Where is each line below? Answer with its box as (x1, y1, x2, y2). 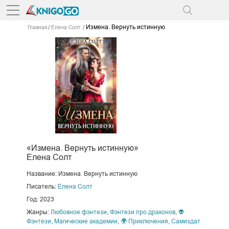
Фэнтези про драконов (109, 208, 175, 216)
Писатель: (26, 182, 58, 190)
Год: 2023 (26, 195, 54, 203)
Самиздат (171, 217, 200, 225)
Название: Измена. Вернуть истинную (26, 170, 138, 177)
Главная (27, 25, 47, 31)
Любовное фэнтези (50, 208, 107, 216)
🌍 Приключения (120, 217, 168, 225)
